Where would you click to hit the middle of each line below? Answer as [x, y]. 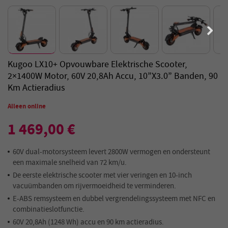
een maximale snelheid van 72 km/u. [70, 162]
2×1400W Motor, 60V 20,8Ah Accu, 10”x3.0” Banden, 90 [113, 76]
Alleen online [27, 106]
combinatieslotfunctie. [49, 209]
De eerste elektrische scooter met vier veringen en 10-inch [102, 175]
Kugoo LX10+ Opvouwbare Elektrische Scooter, [97, 64]
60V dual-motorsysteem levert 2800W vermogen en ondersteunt [111, 152]
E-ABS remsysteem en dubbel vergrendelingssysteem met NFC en [114, 198]
